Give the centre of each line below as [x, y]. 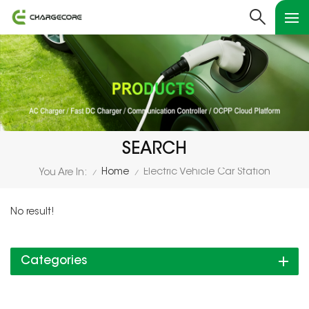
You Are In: [63, 173]
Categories [54, 261]
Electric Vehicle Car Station [207, 173]
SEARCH [154, 149]
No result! [32, 212]
